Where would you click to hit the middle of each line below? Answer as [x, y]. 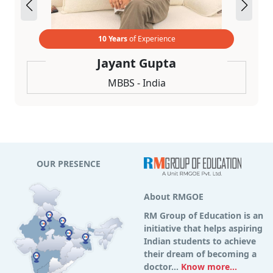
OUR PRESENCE [68, 164]
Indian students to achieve [200, 241]
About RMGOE [174, 196]
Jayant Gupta [136, 63]
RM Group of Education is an [204, 215]
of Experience [151, 39]
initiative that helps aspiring [203, 228]
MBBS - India [136, 83]
